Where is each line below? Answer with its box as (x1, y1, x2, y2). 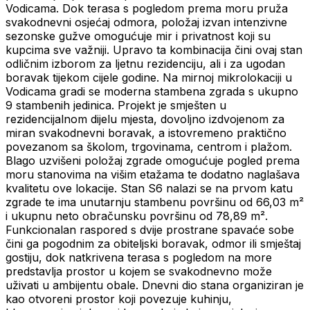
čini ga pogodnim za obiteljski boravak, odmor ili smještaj (6, 237, 301, 251)
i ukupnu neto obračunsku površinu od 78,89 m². (6, 209, 268, 224)
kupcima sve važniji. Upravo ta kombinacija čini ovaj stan (6, 43, 302, 57)
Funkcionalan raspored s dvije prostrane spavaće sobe (6, 223, 294, 237)
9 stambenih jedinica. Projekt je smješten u (6, 98, 226, 113)
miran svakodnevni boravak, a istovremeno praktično (6, 126, 286, 140)
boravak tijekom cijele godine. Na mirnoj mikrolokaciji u (6, 71, 292, 85)
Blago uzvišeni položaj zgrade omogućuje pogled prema (6, 154, 300, 168)
